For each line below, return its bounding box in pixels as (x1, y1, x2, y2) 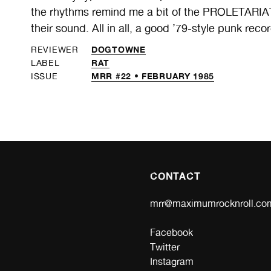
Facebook (150, 226, 193, 238)
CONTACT (150, 169, 201, 182)
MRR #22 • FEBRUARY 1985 (91, 70, 215, 81)
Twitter (150, 241, 180, 253)
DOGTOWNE (91, 44, 146, 54)
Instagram (150, 255, 194, 267)
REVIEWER (31, 44, 79, 54)
